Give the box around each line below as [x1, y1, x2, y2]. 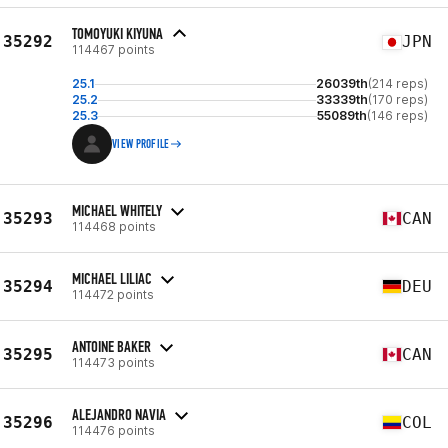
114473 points [72, 354, 155, 370]
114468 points [72, 218, 156, 234]
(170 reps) [368, 92, 428, 107]
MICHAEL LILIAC [72, 268, 152, 288]
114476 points [72, 422, 155, 438]
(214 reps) [368, 76, 428, 91]
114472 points [72, 286, 154, 302]
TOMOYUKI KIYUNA [72, 24, 163, 43]
